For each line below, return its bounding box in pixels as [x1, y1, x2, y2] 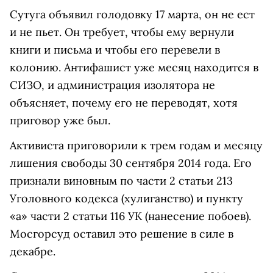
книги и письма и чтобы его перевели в [10, 43, 220, 57]
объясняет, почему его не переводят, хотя [10, 96, 238, 110]
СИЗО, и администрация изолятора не [10, 78, 215, 92]
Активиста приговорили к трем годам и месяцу [10, 138, 263, 152]
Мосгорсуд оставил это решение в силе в [10, 227, 233, 241]
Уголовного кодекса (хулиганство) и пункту [10, 191, 243, 205]
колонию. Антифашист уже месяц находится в [10, 60, 258, 74]
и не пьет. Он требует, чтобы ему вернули [10, 25, 234, 39]
